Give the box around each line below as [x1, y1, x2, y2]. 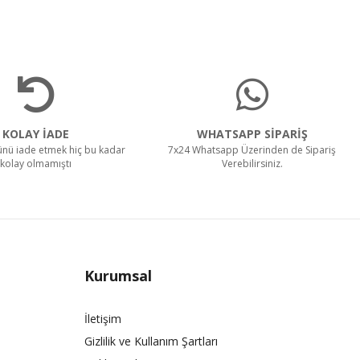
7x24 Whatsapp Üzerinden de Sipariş [168, 142, 337, 157]
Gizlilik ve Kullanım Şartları [84, 333, 218, 349]
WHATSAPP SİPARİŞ [196, 125, 308, 141]
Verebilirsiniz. [221, 156, 283, 170]
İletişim [84, 310, 121, 326]
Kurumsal [84, 265, 152, 285]
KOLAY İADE [2, 125, 70, 141]
